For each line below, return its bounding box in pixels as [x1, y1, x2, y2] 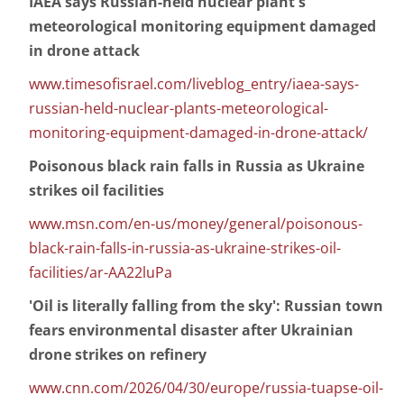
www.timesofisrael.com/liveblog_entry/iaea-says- [29, 74, 359, 95]
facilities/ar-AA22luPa [29, 262, 172, 283]
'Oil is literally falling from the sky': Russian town [29, 296, 383, 317]
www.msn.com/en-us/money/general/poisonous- [29, 214, 363, 234]
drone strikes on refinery [29, 344, 207, 365]
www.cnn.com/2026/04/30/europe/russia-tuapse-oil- [29, 378, 383, 399]
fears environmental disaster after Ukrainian [29, 320, 353, 341]
